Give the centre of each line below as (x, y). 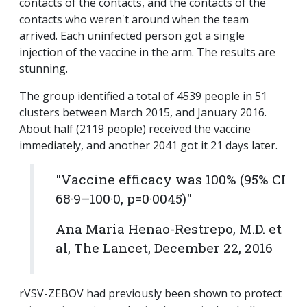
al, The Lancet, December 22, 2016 (164, 248)
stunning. (44, 69)
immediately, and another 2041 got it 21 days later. (150, 146)
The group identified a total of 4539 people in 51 (143, 96)
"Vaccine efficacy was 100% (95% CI (171, 180)
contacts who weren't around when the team (134, 20)
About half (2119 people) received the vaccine (135, 129)
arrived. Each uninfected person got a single (132, 36)
